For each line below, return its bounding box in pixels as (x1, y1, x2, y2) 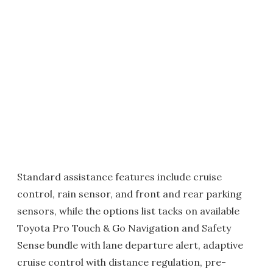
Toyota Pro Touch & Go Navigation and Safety (17, 222, 231, 235)
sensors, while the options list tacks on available (17, 205, 239, 218)
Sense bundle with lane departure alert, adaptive (17, 239, 243, 252)
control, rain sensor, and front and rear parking (17, 188, 242, 200)
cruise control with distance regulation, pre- (17, 256, 226, 269)
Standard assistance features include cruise (17, 171, 222, 183)
